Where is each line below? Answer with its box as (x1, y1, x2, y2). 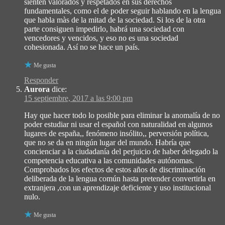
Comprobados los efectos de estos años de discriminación (24, 165, 205, 174)
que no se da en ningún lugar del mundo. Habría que (24, 138, 190, 147)
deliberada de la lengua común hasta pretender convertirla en (24, 174, 215, 183)
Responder (24, 75, 58, 84)
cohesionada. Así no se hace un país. (24, 42, 140, 51)
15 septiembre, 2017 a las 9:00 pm (24, 93, 133, 102)
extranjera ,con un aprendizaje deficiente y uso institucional (24, 183, 211, 192)
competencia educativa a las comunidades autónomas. (24, 156, 194, 165)
